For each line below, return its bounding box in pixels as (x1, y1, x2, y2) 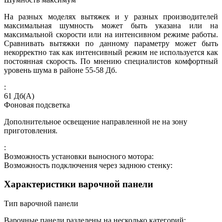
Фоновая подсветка (4, 100, 70, 109)
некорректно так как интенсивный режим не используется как (4, 48, 218, 56)
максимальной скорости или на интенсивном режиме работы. (4, 30, 218, 39)
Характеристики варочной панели (4, 179, 153, 190)
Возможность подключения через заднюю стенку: (4, 161, 172, 169)
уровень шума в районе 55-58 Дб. (4, 65, 117, 74)
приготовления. (4, 126, 57, 135)
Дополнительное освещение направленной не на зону (4, 117, 187, 126)
